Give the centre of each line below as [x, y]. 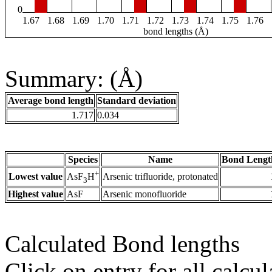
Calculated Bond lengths [122, 244]
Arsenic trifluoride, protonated [160, 177]
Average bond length [51, 101]
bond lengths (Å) [176, 32]
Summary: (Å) [74, 79]
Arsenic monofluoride [144, 194]
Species [83, 160]
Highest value [36, 194]
